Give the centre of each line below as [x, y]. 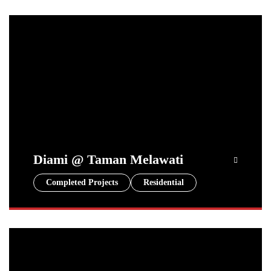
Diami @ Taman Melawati [108, 160]
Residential [164, 183]
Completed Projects [82, 183]
